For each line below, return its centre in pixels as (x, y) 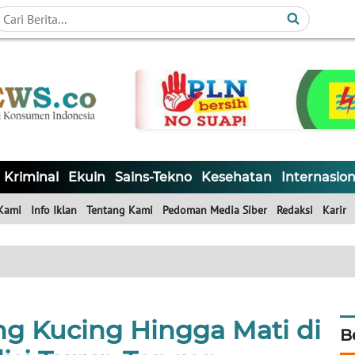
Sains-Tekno (153, 177)
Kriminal (31, 177)
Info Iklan (54, 210)
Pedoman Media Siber (215, 210)
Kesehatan (237, 177)
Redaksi (295, 210)
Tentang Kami (120, 210)
